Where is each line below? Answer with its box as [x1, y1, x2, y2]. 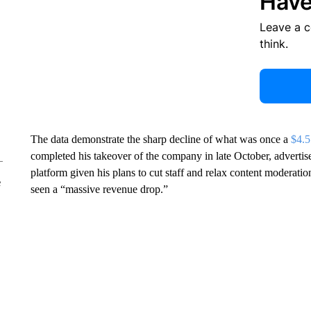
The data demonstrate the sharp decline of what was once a [30, 133, 291, 145]
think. [259, 37, 288, 51]
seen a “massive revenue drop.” [30, 183, 168, 195]
